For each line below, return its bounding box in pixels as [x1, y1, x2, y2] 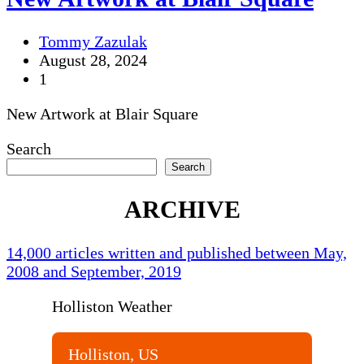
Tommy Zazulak [39, 32, 147, 50]
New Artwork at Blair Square [6, 104, 198, 123]
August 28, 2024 [39, 50, 147, 69]
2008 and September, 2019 [6, 262, 181, 280]
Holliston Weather [52, 297, 172, 315]
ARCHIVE [123, 195, 240, 223]
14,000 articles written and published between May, [6, 243, 347, 262]
